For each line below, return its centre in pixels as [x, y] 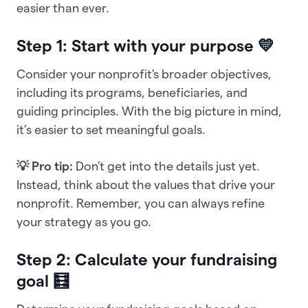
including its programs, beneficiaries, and [132, 93]
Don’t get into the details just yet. [168, 166]
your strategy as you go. [85, 222]
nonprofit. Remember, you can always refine [141, 203]
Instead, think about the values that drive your [146, 185]
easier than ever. [64, 8]
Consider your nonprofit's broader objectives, [144, 74]
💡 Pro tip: [46, 166]
